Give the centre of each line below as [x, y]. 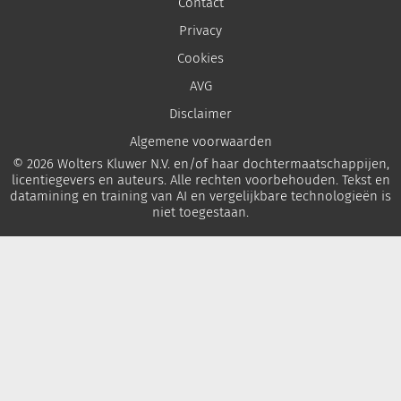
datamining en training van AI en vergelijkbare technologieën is [200, 196]
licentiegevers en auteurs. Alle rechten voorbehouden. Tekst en [200, 180]
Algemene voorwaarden [200, 142]
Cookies [200, 59]
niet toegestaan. [200, 213]
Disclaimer [200, 114]
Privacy [200, 31]
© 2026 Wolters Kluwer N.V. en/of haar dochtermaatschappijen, [200, 164]
